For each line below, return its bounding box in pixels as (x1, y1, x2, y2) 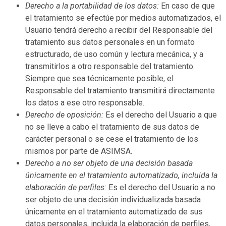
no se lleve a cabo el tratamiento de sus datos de (25, 122, 199, 132)
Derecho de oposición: (25, 109, 103, 120)
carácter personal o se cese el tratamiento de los (25, 134, 198, 144)
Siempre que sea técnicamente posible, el (25, 73, 174, 83)
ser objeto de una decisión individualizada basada (25, 194, 201, 204)
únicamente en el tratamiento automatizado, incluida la (25, 170, 217, 180)
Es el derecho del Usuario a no (106, 182, 215, 192)
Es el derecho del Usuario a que (103, 109, 217, 120)
